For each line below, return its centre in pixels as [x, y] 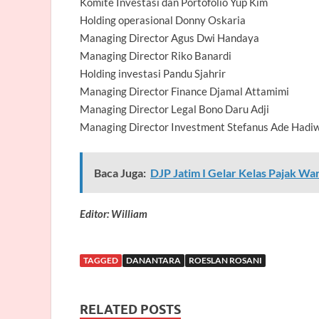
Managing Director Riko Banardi [156, 55]
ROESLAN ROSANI [225, 260]
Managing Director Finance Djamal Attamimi [184, 91]
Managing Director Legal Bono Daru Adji [174, 109]
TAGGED [101, 260]
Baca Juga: [120, 172]
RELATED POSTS [130, 309]
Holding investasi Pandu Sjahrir [153, 73]
